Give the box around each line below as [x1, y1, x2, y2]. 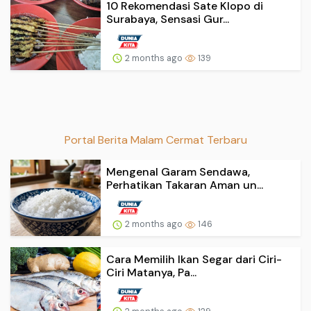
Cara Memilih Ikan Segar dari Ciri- [106, 251, 282, 267]
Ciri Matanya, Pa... [106, 264, 196, 280]
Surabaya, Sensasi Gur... [106, 11, 229, 26]
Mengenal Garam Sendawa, [106, 165, 250, 180]
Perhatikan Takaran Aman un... [106, 178, 263, 193]
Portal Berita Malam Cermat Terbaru [64, 133, 247, 148]
